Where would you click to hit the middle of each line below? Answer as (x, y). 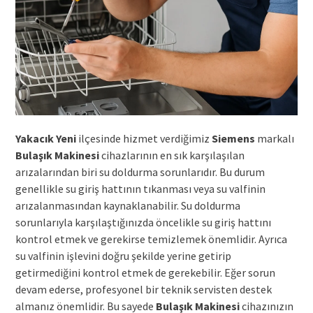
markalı (274, 138)
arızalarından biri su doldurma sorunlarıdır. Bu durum (140, 172)
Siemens (233, 138)
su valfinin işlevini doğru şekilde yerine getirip (123, 255)
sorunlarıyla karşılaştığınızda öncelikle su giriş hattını (143, 222)
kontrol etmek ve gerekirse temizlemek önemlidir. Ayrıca (151, 239)
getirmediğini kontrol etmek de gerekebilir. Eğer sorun (145, 272)
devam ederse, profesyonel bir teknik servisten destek (143, 289)
